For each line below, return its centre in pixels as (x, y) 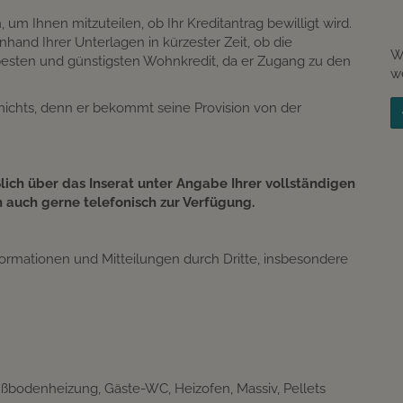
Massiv (257, 388)
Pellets (304, 388)
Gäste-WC (136, 388)
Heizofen (202, 388)
